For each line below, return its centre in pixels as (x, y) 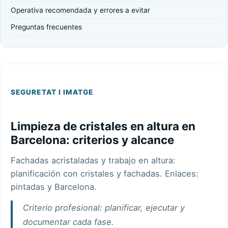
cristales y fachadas (120, 174)
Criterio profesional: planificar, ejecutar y (104, 208)
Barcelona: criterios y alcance (92, 140)
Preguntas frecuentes (46, 27)
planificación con (46, 174)
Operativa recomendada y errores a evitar (80, 10)
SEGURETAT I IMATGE (52, 92)
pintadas (28, 187)
